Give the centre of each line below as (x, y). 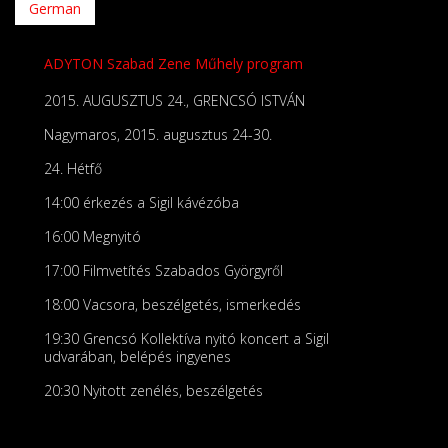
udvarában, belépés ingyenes (137, 356)
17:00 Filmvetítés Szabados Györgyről (163, 270)
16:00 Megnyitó (92, 236)
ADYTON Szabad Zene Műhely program (173, 63)
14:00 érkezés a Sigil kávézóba (141, 202)
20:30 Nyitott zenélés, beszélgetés (153, 390)
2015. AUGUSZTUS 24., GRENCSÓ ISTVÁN (174, 100)
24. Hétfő (73, 168)
